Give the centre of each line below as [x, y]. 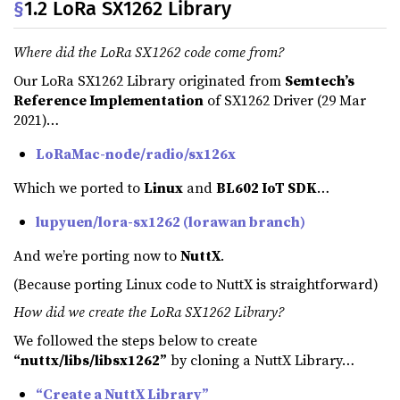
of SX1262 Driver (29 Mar [285, 100]
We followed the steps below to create [135, 340]
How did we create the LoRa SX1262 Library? [149, 312]
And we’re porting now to [97, 256]
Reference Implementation [108, 100]
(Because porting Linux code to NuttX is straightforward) [196, 283]
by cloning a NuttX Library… [261, 359]
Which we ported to [79, 188]
